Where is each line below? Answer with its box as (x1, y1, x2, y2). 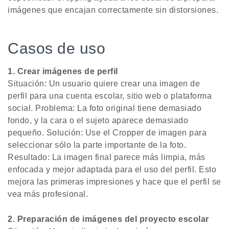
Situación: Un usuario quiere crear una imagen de (8, 79, 200, 88)
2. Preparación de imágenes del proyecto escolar (8, 215, 209, 224)
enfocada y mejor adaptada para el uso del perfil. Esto (8, 165, 216, 174)
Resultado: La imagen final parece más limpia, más (8, 153, 205, 162)
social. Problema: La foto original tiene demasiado (8, 104, 201, 113)
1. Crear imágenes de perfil (8, 67, 118, 76)
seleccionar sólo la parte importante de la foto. (8, 141, 186, 150)
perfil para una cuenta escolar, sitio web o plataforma (8, 91, 212, 101)
